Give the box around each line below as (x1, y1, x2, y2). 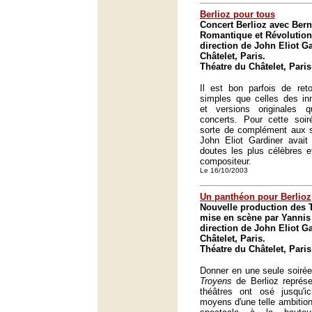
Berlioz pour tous (200, 9, 275, 19)
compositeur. (200, 156, 251, 166)
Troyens (200, 276, 232, 286)
